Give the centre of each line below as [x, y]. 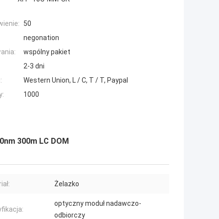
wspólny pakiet [47, 52]
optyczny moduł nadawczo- [98, 204]
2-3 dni [34, 66]
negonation [41, 38]
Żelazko [67, 184]
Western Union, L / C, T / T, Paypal [76, 80]
